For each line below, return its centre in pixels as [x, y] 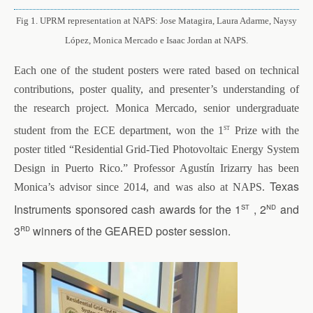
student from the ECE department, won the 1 [119, 131]
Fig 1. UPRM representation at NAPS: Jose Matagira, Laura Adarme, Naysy [156, 21]
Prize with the [265, 131]
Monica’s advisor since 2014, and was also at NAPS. [142, 187]
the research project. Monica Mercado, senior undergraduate [156, 108]
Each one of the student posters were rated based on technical [156, 71]
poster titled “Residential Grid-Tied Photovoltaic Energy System [156, 150]
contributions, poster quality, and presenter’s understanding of [156, 89]
